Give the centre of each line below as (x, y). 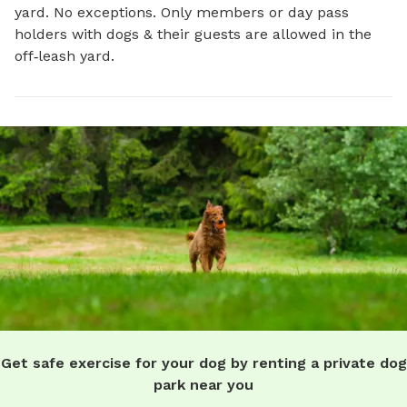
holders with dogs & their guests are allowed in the (193, 34)
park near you (203, 384)
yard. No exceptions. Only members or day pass (182, 12)
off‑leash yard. (65, 56)
